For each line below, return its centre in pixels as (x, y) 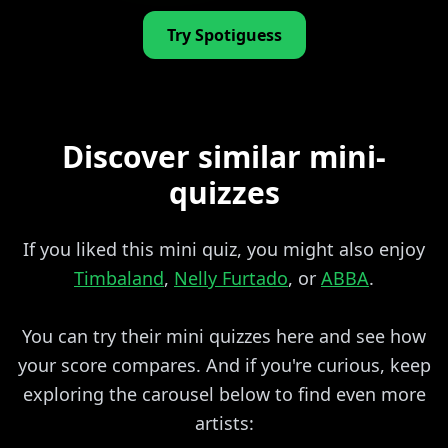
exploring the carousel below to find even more (224, 393)
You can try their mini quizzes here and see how (224, 335)
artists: (224, 422)
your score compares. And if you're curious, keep (224, 364)
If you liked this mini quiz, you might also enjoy (224, 248)
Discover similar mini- (224, 156)
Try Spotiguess (224, 34)
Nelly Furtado (231, 277)
